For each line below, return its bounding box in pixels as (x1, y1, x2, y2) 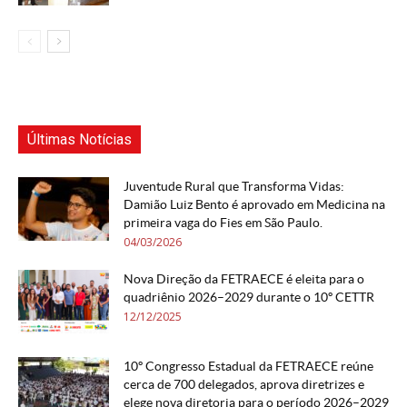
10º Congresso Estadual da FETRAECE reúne (124, 359, 373, 373)
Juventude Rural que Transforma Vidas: (124, 179, 344, 194)
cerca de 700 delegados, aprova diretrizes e (124, 377, 364, 392)
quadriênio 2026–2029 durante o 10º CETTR (124, 290, 374, 304)
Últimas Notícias (27, 131, 132, 148)
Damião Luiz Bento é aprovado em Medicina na (124, 197, 385, 212)
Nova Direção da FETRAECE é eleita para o (124, 272, 364, 286)
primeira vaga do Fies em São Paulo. (124, 215, 323, 230)
